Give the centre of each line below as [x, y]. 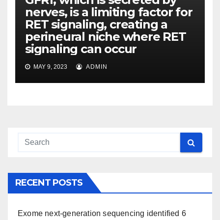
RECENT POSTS [49, 183]
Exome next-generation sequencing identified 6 [102, 214]
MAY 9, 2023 [50, 67]
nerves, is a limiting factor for [109, 12]
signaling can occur [81, 49]
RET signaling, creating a [96, 25]
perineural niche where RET [106, 37]
